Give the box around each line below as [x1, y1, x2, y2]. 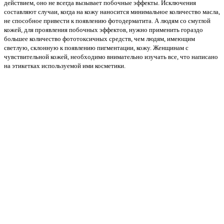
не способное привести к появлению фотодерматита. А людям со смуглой [4, 16, 210, 24]
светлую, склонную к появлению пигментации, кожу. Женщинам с [4, 43, 188, 51]
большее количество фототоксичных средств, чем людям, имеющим [4, 34, 195, 42]
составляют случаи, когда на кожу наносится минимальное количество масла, [4, 7, 220, 15]
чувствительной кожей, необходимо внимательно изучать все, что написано [4, 52, 218, 60]
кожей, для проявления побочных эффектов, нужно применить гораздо [4, 25, 203, 33]
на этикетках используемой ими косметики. [4, 61, 125, 69]
